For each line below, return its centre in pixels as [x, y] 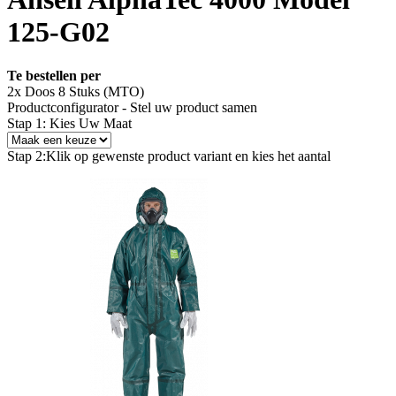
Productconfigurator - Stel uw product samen [132, 107]
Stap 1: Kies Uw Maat [69, 123]
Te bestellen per [54, 75]
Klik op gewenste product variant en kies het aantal [188, 156]
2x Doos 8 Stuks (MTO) [76, 91]
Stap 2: [27, 156]
